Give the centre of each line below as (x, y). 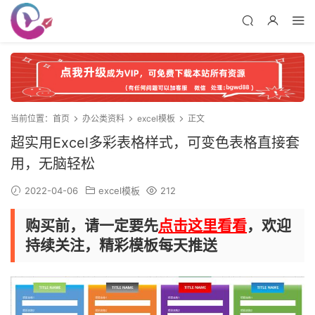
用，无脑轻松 (53, 164)
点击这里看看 (202, 226)
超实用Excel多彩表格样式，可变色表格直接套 (155, 143)
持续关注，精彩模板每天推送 (121, 245)
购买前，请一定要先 (92, 226)
